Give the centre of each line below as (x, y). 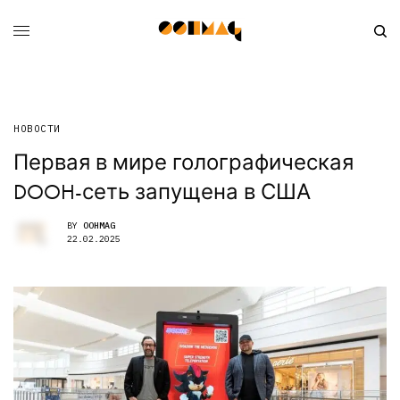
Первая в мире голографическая (183, 162)
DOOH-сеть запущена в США (162, 191)
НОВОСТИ (37, 128)
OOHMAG (99, 226)
